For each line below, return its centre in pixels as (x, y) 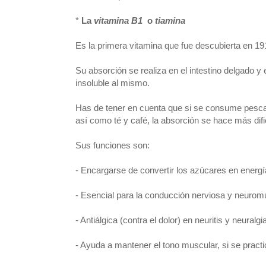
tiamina (170, 20)
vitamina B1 (121, 20)
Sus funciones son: (113, 145)
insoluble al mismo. (114, 83)
